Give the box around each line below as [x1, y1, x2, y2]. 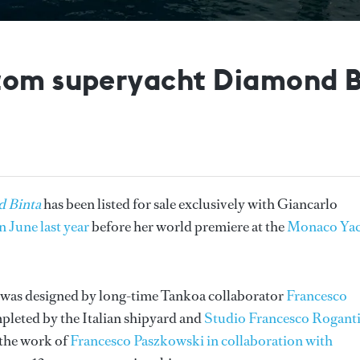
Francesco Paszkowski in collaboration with [70, 330, 333, 350]
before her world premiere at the [89, 216, 287, 236]
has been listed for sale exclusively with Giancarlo [43, 194, 337, 214]
